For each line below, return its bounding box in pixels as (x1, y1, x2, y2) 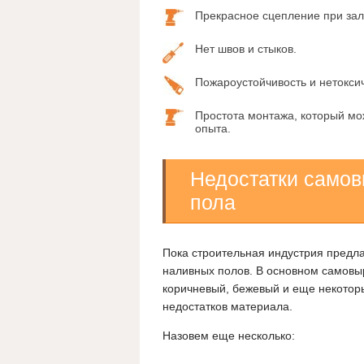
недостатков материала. (162, 300, 292, 314)
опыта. (195, 122, 231, 136)
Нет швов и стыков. (195, 42, 297, 56)
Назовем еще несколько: (162, 329, 295, 343)
